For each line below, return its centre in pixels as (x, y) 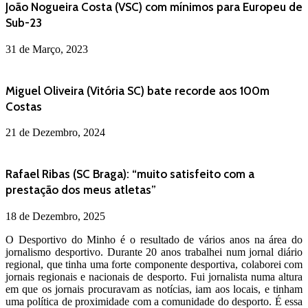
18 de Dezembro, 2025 (55, 216)
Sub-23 (24, 23)
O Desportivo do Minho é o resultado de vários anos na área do (154, 239)
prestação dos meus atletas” (81, 190)
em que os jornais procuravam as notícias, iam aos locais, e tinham (154, 289)
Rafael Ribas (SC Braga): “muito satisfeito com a (130, 174)
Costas (24, 106)
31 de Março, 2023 (47, 49)
